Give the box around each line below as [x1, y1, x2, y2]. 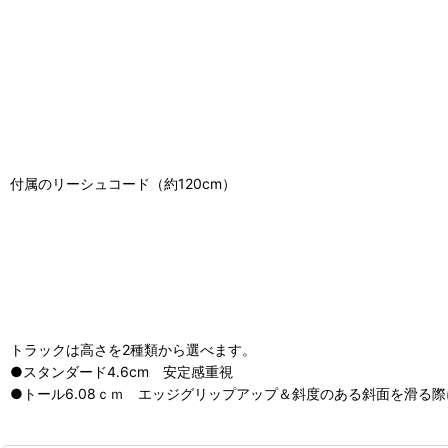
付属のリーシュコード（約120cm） [10, 175, 236, 193]
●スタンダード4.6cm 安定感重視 [10, 363, 233, 381]
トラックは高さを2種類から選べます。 [10, 341, 256, 359]
